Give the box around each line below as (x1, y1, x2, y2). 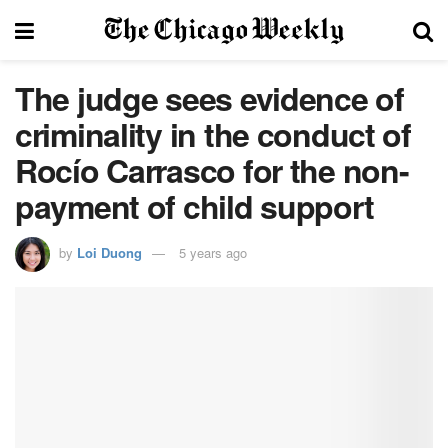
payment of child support (15, 183, 374, 229)
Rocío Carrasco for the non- (15, 147, 409, 193)
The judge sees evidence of (15, 75, 404, 121)
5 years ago (179, 242, 247, 262)
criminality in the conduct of (15, 111, 411, 157)
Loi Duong (77, 242, 142, 262)
